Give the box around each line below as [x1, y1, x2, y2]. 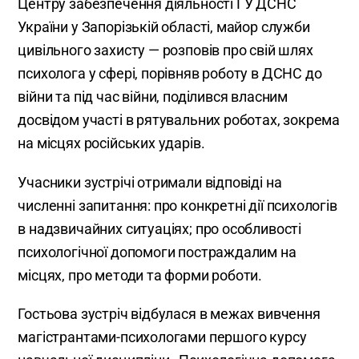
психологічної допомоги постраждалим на [18, 243, 296, 260]
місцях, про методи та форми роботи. [18, 266, 263, 284]
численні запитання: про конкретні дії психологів [18, 196, 337, 214]
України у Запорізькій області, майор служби [18, 18, 310, 36]
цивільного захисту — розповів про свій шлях [18, 42, 313, 59]
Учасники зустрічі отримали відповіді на [18, 173, 282, 191]
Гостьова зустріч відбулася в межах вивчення [18, 305, 321, 322]
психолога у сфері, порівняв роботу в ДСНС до [18, 65, 322, 83]
